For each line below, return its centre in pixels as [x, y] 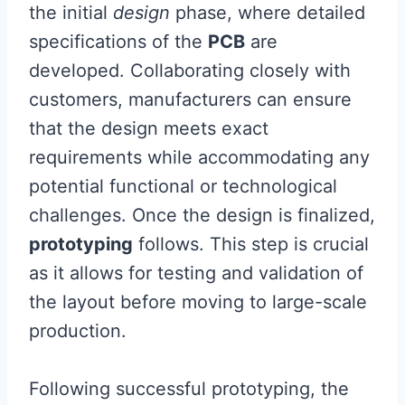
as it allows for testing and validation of [196, 273]
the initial [71, 13]
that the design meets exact [149, 128]
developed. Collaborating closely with [190, 71]
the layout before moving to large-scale [198, 302]
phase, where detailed [268, 13]
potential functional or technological [183, 186]
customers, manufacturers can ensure [190, 99]
